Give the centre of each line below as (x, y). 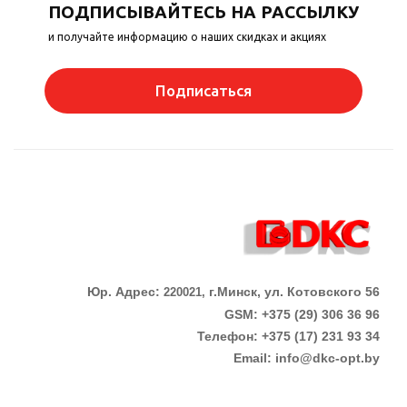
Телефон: (229, 336)
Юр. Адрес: (125, 291)
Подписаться (203, 90)
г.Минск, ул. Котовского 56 (294, 291)
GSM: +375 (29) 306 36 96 (302, 314)
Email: (254, 357)
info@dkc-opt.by (328, 357)
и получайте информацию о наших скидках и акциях (187, 36)
